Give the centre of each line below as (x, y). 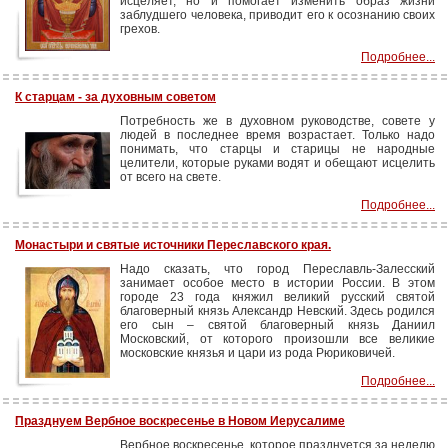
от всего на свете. (170, 177)
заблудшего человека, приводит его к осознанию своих (277, 15)
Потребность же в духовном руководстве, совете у (277, 121)
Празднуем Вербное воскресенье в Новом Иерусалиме (180, 421)
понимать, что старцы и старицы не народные (277, 149)
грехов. (140, 29)
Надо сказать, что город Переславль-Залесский (277, 269)
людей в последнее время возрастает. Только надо (277, 135)
